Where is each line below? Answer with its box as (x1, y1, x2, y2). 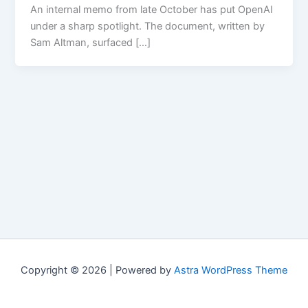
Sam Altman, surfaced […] (30, 36, 151, 49)
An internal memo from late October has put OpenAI (30, 3, 274, 16)
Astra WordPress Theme (174, 264, 287, 276)
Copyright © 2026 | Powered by (21, 264, 174, 276)
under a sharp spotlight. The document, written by (30, 20, 265, 33)
